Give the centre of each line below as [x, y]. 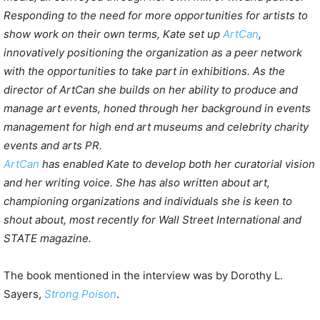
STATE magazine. [47, 239]
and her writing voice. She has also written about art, [137, 183]
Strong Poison [80, 294]
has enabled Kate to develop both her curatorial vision [177, 164]
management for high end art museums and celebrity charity [156, 127]
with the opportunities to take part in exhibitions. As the [144, 71]
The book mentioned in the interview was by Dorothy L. [143, 276]
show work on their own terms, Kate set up [113, 34]
